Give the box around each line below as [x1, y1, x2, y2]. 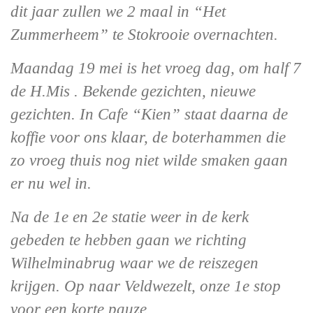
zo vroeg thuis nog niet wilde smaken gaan [10, 152, 288, 169]
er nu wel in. [10, 175, 92, 192]
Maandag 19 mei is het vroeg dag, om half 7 [10, 59, 301, 77]
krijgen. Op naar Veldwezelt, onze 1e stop [10, 277, 281, 295]
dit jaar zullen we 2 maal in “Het [10, 3, 226, 20]
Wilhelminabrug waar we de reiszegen [10, 254, 259, 272]
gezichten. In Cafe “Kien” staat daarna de [10, 105, 288, 123]
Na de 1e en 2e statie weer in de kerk [10, 208, 249, 226]
